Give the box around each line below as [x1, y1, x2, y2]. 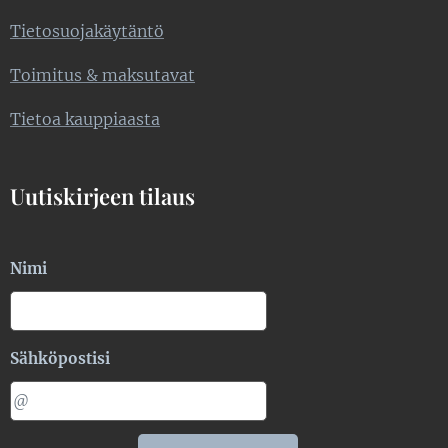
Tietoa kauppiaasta [10, 108, 160, 129]
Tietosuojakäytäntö [10, 20, 164, 41]
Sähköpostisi [10, 348, 110, 368]
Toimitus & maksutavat [10, 64, 195, 85]
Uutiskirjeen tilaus [10, 180, 195, 211]
